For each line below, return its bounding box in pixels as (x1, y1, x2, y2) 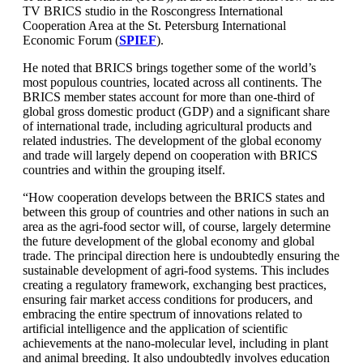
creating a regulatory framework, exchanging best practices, (23, 278, 327, 292)
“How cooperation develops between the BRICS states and (23, 190, 325, 204)
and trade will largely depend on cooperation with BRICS (23, 148, 318, 162)
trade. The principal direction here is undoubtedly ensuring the (23, 249, 340, 263)
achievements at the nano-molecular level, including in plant (23, 336, 328, 350)
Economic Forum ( (23, 33, 119, 47)
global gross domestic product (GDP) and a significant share (23, 105, 330, 118)
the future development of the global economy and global (23, 234, 314, 248)
